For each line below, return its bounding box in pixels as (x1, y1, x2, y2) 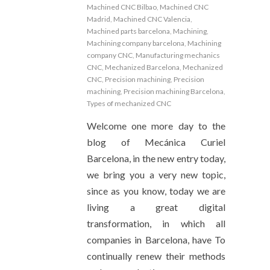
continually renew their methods (87, 250, 225, 262)
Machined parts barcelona (87, 27, 170, 36)
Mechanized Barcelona (105, 63, 180, 72)
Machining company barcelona (87, 39, 184, 48)
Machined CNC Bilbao (87, 2, 157, 12)
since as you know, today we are (87, 185, 225, 197)
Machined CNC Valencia (113, 14, 190, 24)
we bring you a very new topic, (87, 169, 225, 181)
